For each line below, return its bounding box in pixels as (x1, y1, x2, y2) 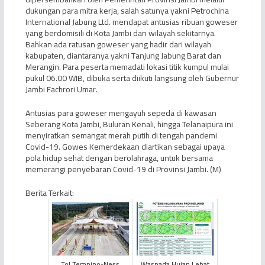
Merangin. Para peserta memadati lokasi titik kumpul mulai (25, 59, 229, 75)
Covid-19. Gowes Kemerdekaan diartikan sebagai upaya (25, 139, 225, 155)
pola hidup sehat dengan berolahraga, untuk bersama (25, 150, 213, 166)
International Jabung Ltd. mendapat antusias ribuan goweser (25, 14, 238, 30)
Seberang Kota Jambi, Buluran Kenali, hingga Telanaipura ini (25, 117, 233, 132)
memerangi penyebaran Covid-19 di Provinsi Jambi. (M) (25, 161, 221, 177)
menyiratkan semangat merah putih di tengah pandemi (25, 128, 217, 144)
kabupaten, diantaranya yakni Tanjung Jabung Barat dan (25, 48, 221, 64)
